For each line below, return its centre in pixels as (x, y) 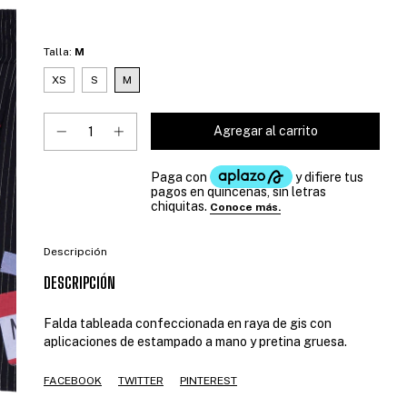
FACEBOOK (73, 395)
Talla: (59, 66)
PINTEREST (208, 395)
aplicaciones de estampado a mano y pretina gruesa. (195, 356)
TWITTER (141, 395)
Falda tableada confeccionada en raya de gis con (188, 338)
